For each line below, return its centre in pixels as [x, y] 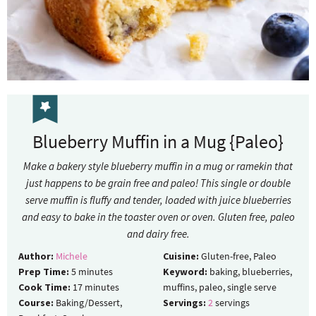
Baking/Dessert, [89, 302]
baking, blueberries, [251, 271]
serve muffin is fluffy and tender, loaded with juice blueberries [158, 200]
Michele [72, 256]
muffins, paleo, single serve [220, 287]
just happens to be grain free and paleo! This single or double [158, 183]
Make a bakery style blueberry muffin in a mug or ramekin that [158, 166]
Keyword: [185, 271]
